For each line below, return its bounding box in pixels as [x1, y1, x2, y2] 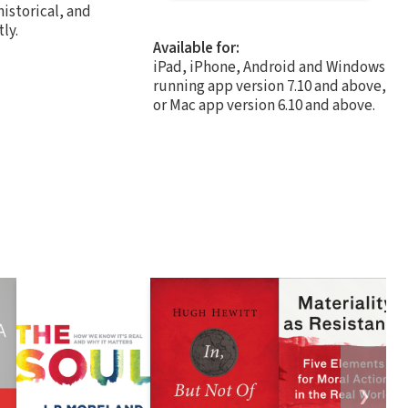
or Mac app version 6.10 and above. [153, 94, 375, 117]
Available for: [153, 36, 240, 59]
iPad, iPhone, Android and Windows [153, 56, 385, 78]
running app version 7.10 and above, [153, 75, 386, 97]
